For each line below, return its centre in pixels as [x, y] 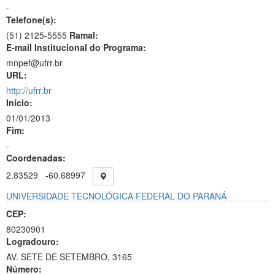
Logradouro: [33, 241]
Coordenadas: [36, 158]
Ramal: [84, 35]
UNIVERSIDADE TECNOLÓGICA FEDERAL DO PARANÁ [116, 196]
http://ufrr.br [29, 90]
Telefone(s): [31, 20]
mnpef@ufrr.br [34, 63]
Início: [19, 103]
